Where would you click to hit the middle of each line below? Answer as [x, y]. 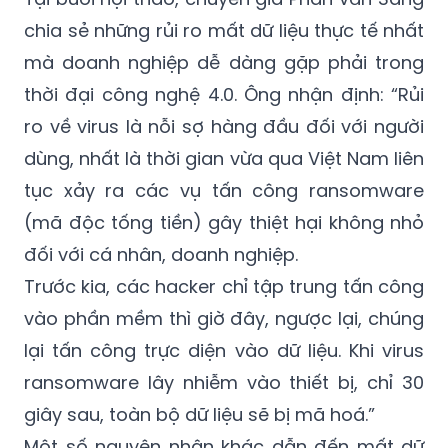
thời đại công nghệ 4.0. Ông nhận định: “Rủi [224, 95]
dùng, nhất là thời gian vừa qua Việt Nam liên [224, 159]
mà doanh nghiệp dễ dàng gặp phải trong [224, 63]
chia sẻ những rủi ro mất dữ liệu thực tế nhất [224, 31]
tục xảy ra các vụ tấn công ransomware [224, 191]
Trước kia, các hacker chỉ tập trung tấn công [224, 287]
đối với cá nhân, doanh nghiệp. [161, 255]
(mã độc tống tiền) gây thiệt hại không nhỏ [224, 223]
